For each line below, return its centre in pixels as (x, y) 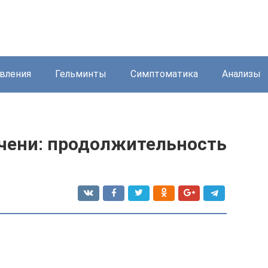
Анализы (241, 74)
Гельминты (81, 74)
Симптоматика (164, 74)
